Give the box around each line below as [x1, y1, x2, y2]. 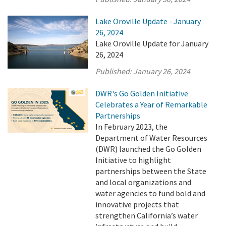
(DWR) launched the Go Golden [95, 144, 202, 154]
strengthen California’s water [95, 210, 198, 220]
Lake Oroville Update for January [95, 38, 209, 48]
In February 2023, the [95, 122, 168, 132]
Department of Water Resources [95, 133, 208, 143]
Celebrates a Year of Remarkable [95, 99, 208, 109]
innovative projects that [95, 199, 180, 209]
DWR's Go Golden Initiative [95, 88, 189, 98]
